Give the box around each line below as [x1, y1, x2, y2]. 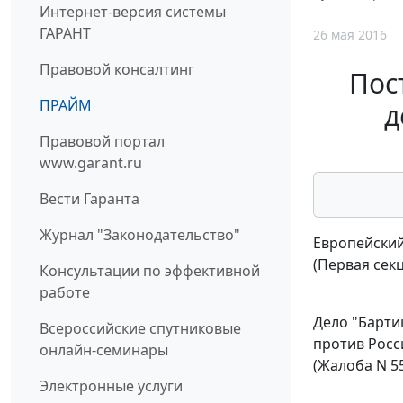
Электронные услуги [40, 375, 183, 396]
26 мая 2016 [313, 26, 387, 44]
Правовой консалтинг [40, 58, 194, 79]
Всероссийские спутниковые [40, 318, 241, 338]
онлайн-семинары [40, 339, 168, 360]
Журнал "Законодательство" [40, 224, 240, 245]
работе [40, 282, 90, 302]
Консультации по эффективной [40, 260, 260, 281]
